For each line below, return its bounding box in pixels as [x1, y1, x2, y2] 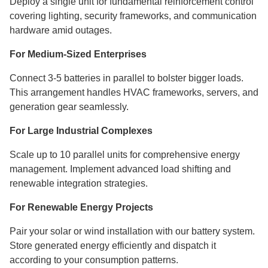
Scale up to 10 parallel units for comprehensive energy [10, 150, 240, 160]
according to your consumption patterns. [10, 255, 178, 266]
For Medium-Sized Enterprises [10, 49, 147, 60]
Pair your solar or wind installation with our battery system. [10, 226, 255, 237]
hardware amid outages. [10, 25, 112, 36]
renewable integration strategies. [10, 178, 148, 189]
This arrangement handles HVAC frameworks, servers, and [10, 87, 258, 98]
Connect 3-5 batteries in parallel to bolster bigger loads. [10, 73, 243, 84]
